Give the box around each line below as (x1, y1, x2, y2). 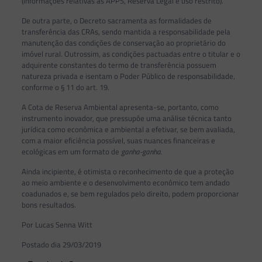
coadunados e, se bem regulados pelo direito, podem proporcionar (21, 187, 239, 199)
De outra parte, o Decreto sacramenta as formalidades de (21, 14, 212, 26)
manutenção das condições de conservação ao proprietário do (21, 36, 226, 49)
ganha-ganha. (120, 145, 162, 157)
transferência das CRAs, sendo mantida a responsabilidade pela (21, 25, 230, 37)
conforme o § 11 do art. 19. (21, 81, 109, 93)
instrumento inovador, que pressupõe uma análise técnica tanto (21, 112, 232, 124)
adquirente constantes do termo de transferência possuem (21, 58, 216, 71)
